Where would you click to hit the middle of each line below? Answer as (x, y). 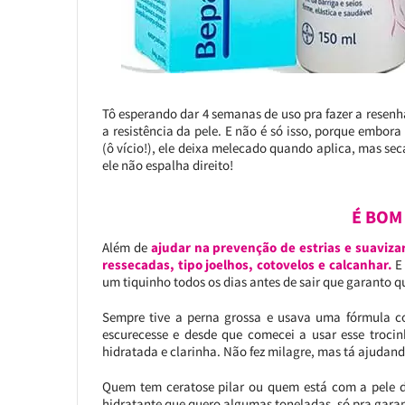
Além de (124, 247)
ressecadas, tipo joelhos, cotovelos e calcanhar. (247, 264)
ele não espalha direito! (167, 165)
